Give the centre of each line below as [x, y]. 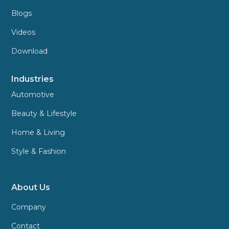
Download [30, 51]
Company [29, 207]
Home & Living [38, 133]
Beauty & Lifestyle [44, 114]
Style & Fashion [39, 152]
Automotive [33, 95]
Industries [33, 79]
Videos [24, 32]
